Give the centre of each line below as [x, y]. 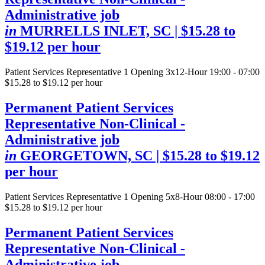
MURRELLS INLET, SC [96, 30]
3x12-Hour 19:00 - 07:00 [213, 72]
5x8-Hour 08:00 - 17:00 [210, 196]
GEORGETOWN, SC [86, 155]
